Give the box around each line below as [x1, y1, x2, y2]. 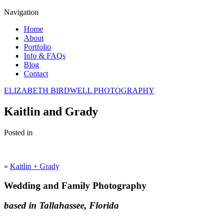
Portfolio [24, 43, 51, 51]
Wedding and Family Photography [4, 180, 147, 191]
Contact [24, 69, 48, 78]
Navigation [4, 8, 39, 16]
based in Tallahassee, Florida [4, 200, 119, 211]
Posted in [4, 128, 33, 137]
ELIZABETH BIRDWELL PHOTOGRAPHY [4, 86, 155, 95]
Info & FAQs [24, 52, 65, 60]
